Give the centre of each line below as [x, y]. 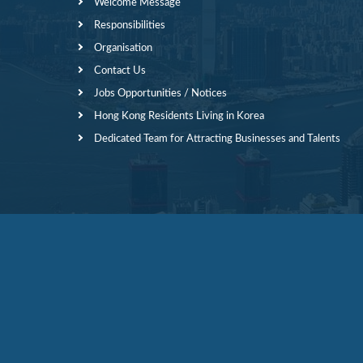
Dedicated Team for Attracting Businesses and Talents [217, 139]
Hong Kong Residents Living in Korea [179, 116]
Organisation [123, 48]
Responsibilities [130, 26]
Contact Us [120, 71]
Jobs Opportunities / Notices [160, 94]
